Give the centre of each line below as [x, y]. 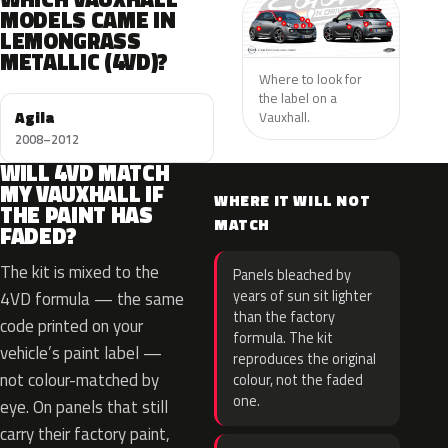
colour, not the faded [298, 380]
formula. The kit [283, 338]
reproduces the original [304, 359]
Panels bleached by [292, 275]
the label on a [297, 97]
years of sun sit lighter [302, 296]
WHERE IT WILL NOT [292, 200]
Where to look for [310, 78]
